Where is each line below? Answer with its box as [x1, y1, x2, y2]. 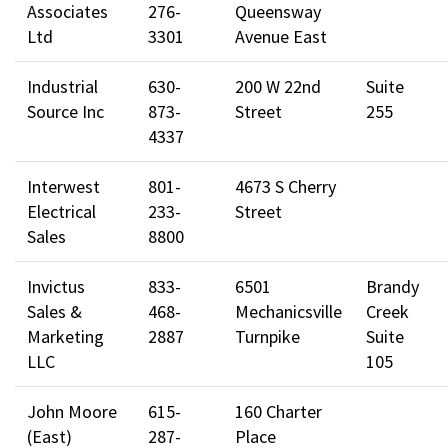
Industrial [27, 74, 98, 98]
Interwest [27, 174, 100, 198]
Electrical [27, 199, 96, 223]
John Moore [27, 399, 117, 423]
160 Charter [235, 399, 322, 423]
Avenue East [235, 24, 327, 48]
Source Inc [27, 99, 104, 123]
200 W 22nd [235, 74, 321, 98]
